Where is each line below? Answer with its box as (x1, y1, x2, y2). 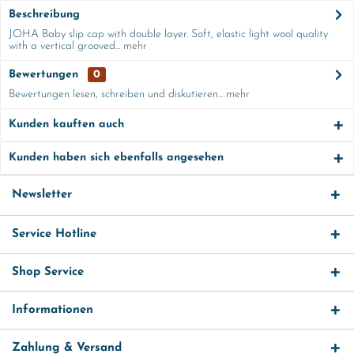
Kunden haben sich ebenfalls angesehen (9, 152, 224, 164)
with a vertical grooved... (9, 40, 120, 52)
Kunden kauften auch (9, 119, 124, 130)
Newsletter (12, 189, 72, 201)
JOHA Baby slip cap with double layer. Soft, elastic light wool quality (9, 28, 328, 40)
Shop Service (12, 266, 84, 278)
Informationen (12, 304, 93, 316)
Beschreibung (9, 9, 80, 21)
